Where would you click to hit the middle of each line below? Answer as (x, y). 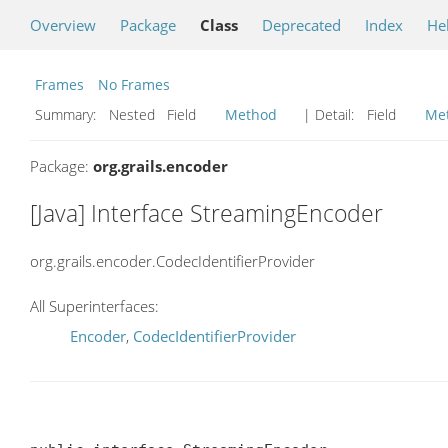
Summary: (67, 114)
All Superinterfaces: (94, 306)
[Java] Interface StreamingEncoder (206, 213)
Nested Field (162, 114)
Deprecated (301, 25)
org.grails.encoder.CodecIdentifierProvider (172, 260)
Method (251, 114)
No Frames (134, 84)
